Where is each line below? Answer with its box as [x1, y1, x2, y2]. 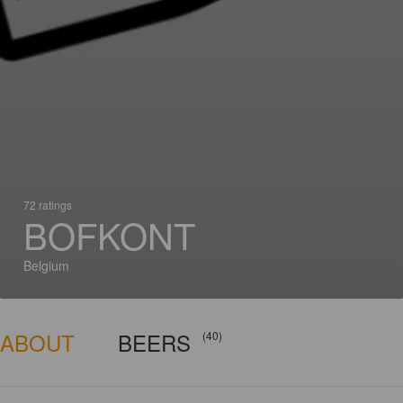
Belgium [23, 256, 69, 274]
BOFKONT [23, 209, 195, 260]
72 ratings [23, 197, 72, 212]
